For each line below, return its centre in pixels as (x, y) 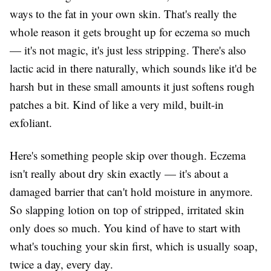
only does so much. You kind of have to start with (125, 228)
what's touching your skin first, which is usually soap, (134, 246)
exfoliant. (31, 123)
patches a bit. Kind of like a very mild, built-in (117, 105)
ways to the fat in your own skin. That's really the (123, 14)
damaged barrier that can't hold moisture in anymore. (131, 192)
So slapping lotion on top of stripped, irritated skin (127, 210)
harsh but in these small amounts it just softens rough (132, 87)
